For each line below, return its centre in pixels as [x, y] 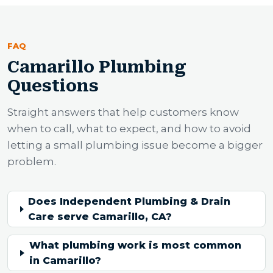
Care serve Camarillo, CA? [100, 217]
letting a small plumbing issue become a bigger [135, 145]
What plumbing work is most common [135, 246]
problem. [32, 162]
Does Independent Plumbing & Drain [129, 202]
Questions [53, 86]
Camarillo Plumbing [97, 67]
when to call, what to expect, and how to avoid [129, 129]
